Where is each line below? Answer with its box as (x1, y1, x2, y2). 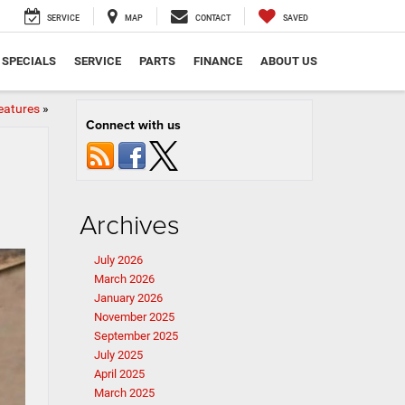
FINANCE (193, 54, 242, 69)
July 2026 (93, 253, 143, 267)
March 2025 (93, 386, 155, 400)
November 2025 (93, 310, 174, 324)
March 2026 (93, 272, 155, 286)
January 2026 (93, 291, 163, 305)
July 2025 (93, 348, 143, 362)
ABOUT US (260, 54, 317, 69)
